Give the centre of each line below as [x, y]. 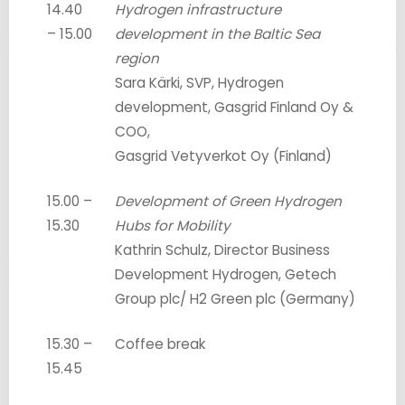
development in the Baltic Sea [218, 33]
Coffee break [160, 344]
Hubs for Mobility [173, 225]
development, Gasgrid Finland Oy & [235, 107]
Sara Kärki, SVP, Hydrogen [200, 82]
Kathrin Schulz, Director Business [223, 250]
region [137, 58]
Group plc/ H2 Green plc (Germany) [235, 298]
